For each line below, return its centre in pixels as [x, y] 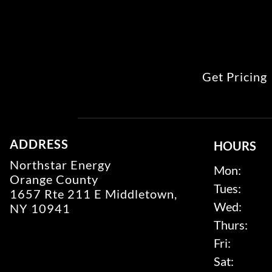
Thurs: [231, 225]
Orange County [54, 179]
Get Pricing [235, 77]
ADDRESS [39, 144]
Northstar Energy [60, 165]
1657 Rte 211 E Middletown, [93, 194]
